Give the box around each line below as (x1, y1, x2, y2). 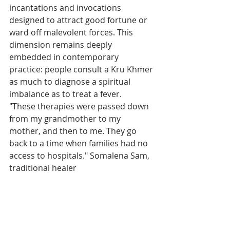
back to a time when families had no (9, 137, 150, 149)
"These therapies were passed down (9, 100, 151, 112)
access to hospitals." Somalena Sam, (9, 149, 151, 161)
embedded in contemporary (9, 51, 121, 63)
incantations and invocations (9, 2, 123, 13)
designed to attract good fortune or (9, 14, 149, 26)
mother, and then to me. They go (9, 125, 139, 137)
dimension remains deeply (9, 39, 114, 50)
